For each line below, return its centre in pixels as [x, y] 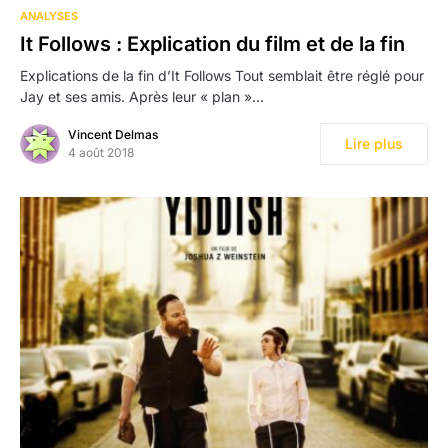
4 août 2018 [101, 153]
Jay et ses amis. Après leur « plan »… [142, 97]
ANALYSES [49, 16]
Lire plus [374, 144]
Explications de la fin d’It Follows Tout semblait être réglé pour [222, 76]
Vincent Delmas [113, 135]
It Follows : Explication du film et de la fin [212, 44]
